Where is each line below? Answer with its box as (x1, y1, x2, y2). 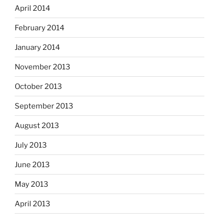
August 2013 (15, 121, 59, 130)
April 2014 (15, 3, 50, 13)
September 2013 (15, 101, 73, 110)
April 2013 (15, 199, 50, 208)
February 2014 (15, 23, 65, 32)
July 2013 (15, 140, 47, 150)
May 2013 (15, 179, 48, 189)
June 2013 (15, 160, 50, 169)
